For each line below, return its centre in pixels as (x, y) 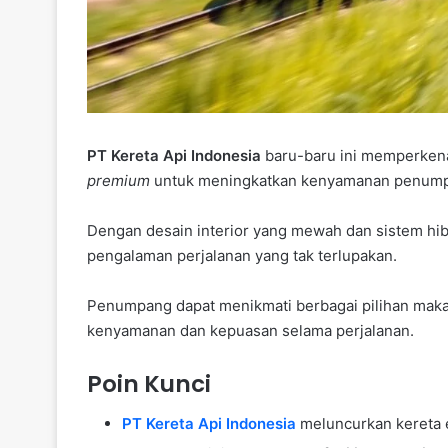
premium (118, 180)
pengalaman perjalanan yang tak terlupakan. (242, 255)
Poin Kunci (149, 383)
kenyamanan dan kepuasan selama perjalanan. (250, 330)
